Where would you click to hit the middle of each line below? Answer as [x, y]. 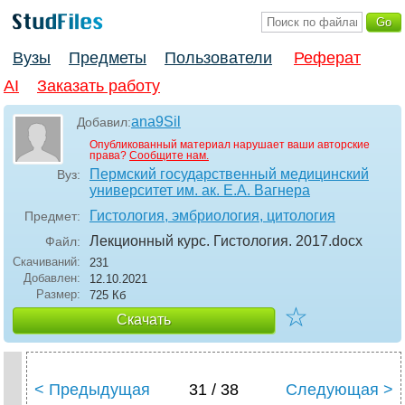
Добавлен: [52, 278]
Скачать [144, 320]
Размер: [58, 295]
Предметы [108, 58]
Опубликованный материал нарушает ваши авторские [230, 145]
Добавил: [104, 122]
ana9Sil [156, 122]
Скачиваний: [47, 262]
